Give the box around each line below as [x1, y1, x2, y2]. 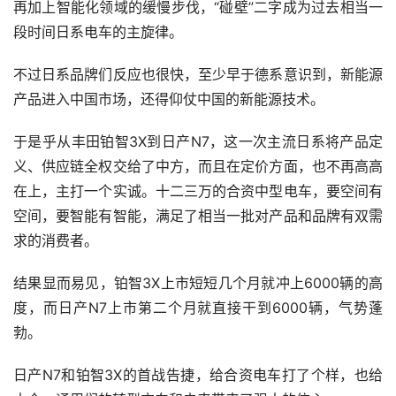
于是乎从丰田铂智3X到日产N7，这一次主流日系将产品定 [13, 133, 383, 150]
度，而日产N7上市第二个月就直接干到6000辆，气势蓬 [13, 299, 383, 316]
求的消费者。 [13, 232, 98, 249]
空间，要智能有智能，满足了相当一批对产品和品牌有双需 [13, 207, 383, 225]
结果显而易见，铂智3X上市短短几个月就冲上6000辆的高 [13, 274, 383, 292]
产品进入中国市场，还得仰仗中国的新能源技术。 [13, 90, 324, 108]
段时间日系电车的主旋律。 [13, 23, 183, 41]
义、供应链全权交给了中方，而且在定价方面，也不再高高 [13, 157, 383, 175]
